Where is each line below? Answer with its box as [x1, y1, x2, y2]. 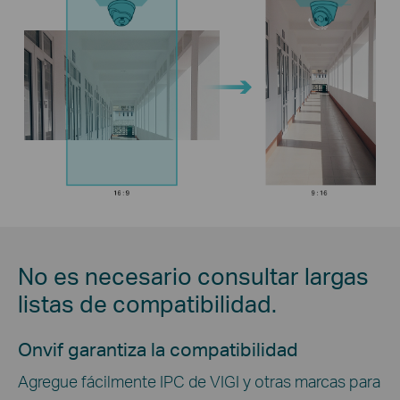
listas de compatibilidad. [18, 288, 277, 319]
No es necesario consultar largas [18, 261, 369, 291]
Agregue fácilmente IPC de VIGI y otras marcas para [18, 370, 380, 391]
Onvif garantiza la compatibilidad [18, 337, 298, 361]
